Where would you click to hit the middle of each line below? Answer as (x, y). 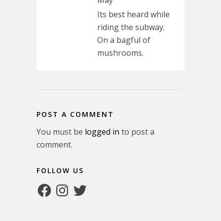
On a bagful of (124, 40)
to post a (137, 132)
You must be (61, 132)
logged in (102, 132)
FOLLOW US (60, 170)
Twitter (85, 186)
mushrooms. (120, 53)
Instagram (73, 186)
